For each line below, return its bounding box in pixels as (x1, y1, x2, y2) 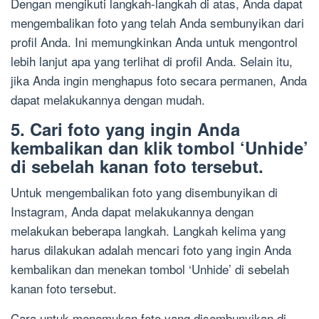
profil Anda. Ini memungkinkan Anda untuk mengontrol (11, 33, 298, 51)
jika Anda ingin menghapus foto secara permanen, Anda (11, 71, 307, 90)
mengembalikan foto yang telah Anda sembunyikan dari (11, 14, 304, 32)
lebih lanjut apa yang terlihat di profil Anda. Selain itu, (11, 52, 293, 70)
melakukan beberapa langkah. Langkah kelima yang (11, 221, 286, 240)
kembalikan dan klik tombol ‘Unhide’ (11, 135, 308, 160)
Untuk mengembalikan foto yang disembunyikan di (11, 183, 278, 202)
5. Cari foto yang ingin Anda (11, 117, 240, 142)
